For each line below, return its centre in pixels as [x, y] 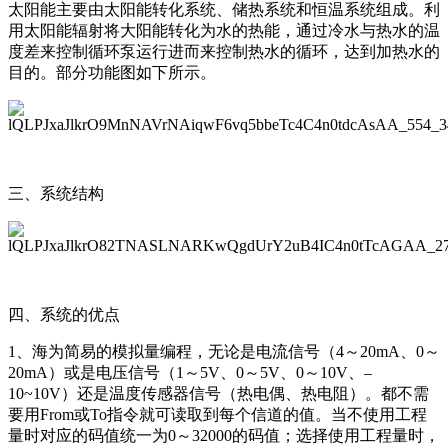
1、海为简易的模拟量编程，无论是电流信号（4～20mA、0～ [224, 351]
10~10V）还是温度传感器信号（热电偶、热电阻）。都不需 [218, 393]
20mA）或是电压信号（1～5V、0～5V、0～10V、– [190, 372]
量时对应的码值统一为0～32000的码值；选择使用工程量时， [224, 435]
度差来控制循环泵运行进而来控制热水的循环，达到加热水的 [224, 51]
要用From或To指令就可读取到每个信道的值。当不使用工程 [217, 414]
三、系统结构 [56, 193]
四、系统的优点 [64, 314]
